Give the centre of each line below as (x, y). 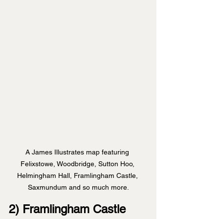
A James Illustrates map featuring (78, 152)
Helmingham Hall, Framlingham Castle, (78, 176)
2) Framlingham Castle (67, 209)
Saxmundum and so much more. (78, 187)
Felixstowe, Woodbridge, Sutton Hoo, (78, 164)
